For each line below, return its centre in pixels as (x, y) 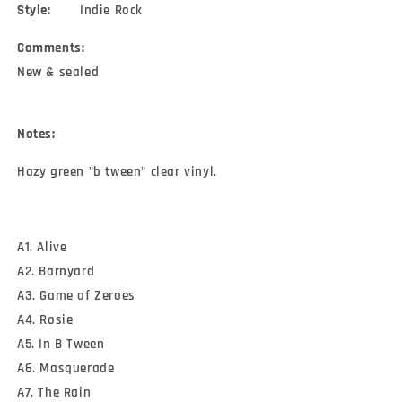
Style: (48, 11)
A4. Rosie (45, 320)
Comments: (51, 48)
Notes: (36, 135)
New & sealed (58, 73)
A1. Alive (42, 248)
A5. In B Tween (61, 345)
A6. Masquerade (66, 369)
